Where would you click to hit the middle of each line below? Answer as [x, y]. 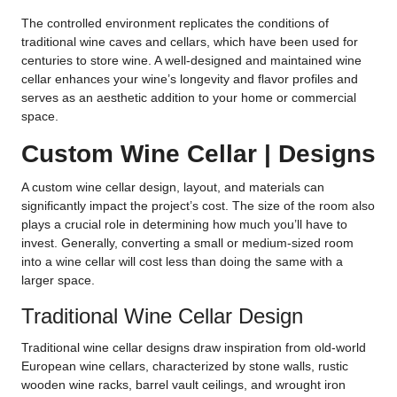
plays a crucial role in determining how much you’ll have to [184, 225]
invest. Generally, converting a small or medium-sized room [187, 243]
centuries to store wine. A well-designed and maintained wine [191, 61]
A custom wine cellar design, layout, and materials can [173, 187]
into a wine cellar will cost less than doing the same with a [182, 262]
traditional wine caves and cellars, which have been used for [190, 42]
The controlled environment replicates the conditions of [175, 23]
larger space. [58, 280]
